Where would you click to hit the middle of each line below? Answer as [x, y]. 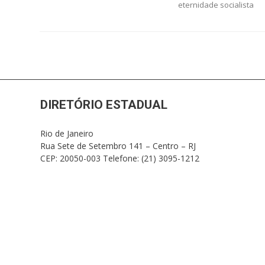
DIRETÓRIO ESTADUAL [104, 104]
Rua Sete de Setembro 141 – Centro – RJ [118, 146]
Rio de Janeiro [67, 133]
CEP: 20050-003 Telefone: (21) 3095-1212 [120, 158]
